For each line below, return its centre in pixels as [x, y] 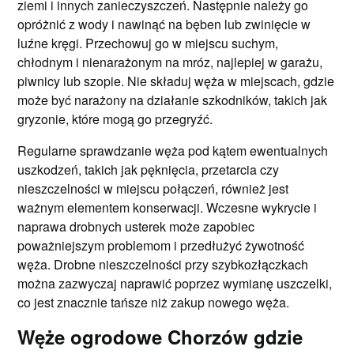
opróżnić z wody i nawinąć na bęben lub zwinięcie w [164, 24]
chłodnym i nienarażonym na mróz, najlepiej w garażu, [170, 62]
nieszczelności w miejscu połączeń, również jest [153, 188]
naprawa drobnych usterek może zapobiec [136, 226]
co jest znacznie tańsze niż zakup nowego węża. [154, 302]
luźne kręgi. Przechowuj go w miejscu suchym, [148, 43]
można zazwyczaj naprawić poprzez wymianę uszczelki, [175, 283]
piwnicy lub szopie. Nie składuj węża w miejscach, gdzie [176, 81]
